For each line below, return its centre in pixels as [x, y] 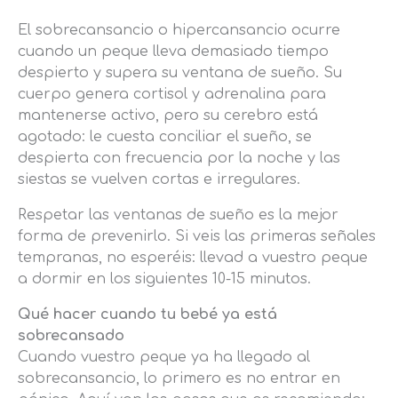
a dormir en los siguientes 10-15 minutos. [164, 279]
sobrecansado [71, 336]
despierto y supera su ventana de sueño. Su [180, 73]
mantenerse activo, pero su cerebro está [168, 116]
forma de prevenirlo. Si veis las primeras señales [197, 237]
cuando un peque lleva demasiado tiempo [173, 52]
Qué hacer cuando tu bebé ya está [147, 315]
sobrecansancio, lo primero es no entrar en [179, 379]
